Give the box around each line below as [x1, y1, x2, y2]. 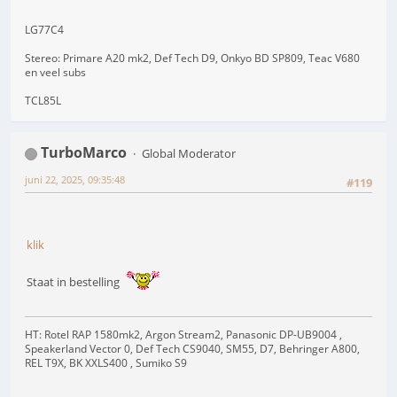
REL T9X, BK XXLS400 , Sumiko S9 [25, 354, 187, 370]
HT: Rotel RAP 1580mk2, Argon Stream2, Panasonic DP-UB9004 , [25, 326, 342, 342]
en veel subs [25, 64, 86, 80]
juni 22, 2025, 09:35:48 [25, 172, 125, 186]
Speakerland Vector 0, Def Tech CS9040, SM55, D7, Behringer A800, [25, 340, 360, 356]
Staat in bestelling [27, 274, 125, 291]
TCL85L [25, 92, 61, 108]
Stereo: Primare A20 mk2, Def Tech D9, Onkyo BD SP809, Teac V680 [25, 50, 360, 66]
